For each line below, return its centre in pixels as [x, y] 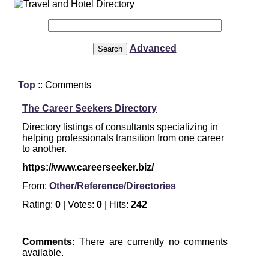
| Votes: [80, 204]
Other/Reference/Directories [113, 186]
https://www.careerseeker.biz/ [88, 167]
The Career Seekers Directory [89, 108]
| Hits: [118, 204]
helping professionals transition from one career [123, 138]
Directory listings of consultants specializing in [120, 127]
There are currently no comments [154, 242]
